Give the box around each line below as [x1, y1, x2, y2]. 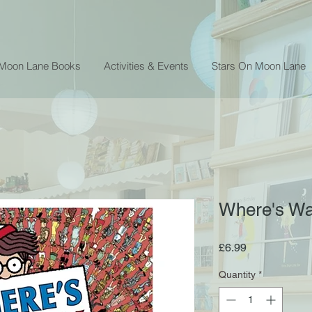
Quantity [219, 268, 256, 280]
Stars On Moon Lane [212, 58, 306, 72]
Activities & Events [104, 58, 189, 72]
